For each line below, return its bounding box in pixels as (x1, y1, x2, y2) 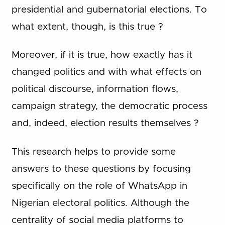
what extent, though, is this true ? (11, 22, 163, 32)
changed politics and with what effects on (11, 67, 201, 77)
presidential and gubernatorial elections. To (11, 5, 207, 15)
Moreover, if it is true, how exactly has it (11, 50, 192, 60)
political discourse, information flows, (11, 84, 178, 94)
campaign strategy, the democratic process (11, 101, 207, 111)
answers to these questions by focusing (11, 164, 191, 174)
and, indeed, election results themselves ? (11, 119, 199, 129)
